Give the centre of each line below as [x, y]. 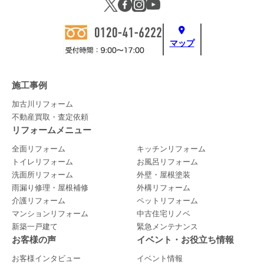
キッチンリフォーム [171, 149]
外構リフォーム [164, 188]
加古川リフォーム [42, 104]
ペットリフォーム [168, 201]
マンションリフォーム [50, 214]
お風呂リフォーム [168, 162]
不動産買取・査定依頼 [50, 117]
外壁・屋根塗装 [164, 175]
